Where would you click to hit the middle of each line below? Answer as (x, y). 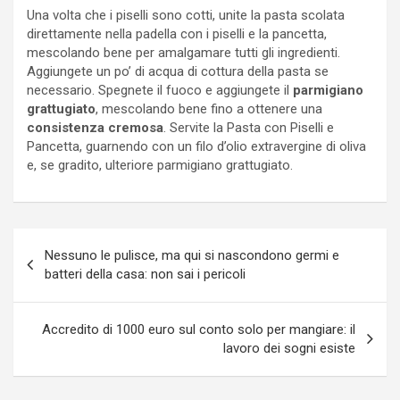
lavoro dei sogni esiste (289, 348)
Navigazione (75, 241)
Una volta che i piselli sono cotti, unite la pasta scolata (186, 15)
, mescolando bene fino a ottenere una (209, 108)
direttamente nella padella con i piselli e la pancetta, (177, 33)
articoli (49, 270)
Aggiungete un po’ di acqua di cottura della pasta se (178, 71)
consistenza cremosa (95, 127)
